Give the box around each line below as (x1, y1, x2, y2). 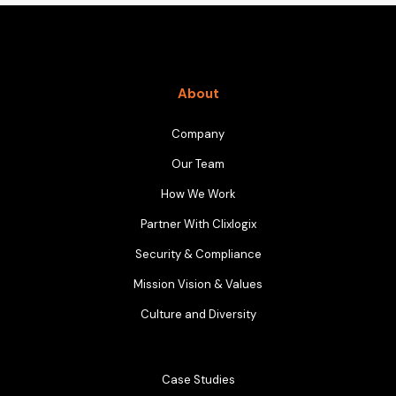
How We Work (160, 187, 236, 202)
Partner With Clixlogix (140, 217, 256, 232)
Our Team (171, 156, 225, 172)
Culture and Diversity (140, 307, 256, 323)
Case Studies (161, 372, 235, 388)
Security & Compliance (134, 247, 262, 263)
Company (171, 126, 225, 142)
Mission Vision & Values (133, 277, 263, 293)
